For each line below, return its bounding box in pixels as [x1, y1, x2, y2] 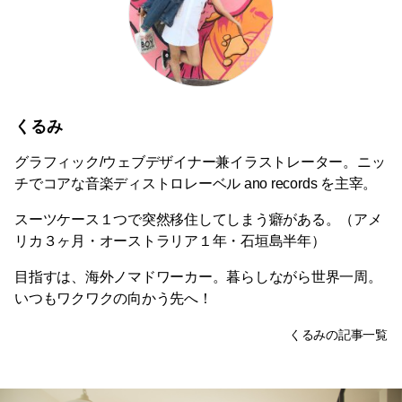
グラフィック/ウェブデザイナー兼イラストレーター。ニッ [14, 154, 386, 170]
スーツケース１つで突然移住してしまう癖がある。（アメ [14, 212, 382, 228]
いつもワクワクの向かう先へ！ [14, 291, 213, 307]
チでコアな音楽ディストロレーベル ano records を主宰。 [14, 176, 378, 192]
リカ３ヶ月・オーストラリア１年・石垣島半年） [14, 233, 326, 249]
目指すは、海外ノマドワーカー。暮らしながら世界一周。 [14, 269, 382, 285]
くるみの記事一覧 [288, 328, 388, 343]
